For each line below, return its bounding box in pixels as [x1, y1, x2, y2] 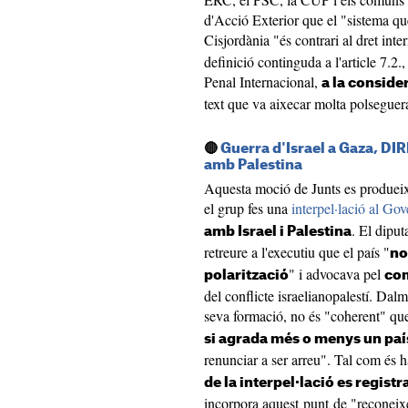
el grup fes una [204, 199, 291, 218]
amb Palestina [204, 158, 302, 172]
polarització [204, 269, 289, 282]
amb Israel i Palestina [204, 225, 352, 239]
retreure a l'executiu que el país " [204, 242, 390, 261]
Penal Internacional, [204, 72, 321, 91]
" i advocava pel [289, 264, 384, 283]
